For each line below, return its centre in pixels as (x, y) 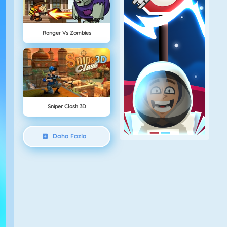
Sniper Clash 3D (67, 107)
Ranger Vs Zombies (67, 33)
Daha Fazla (69, 136)
